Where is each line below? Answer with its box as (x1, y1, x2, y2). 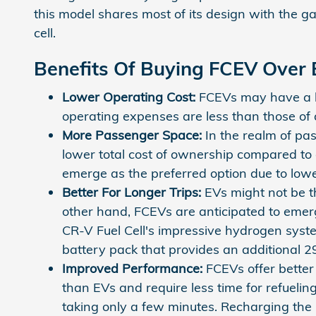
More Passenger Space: (62, 127, 202, 143)
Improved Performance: (62, 260, 202, 276)
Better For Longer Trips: (62, 184, 201, 200)
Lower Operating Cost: (62, 89, 195, 105)
